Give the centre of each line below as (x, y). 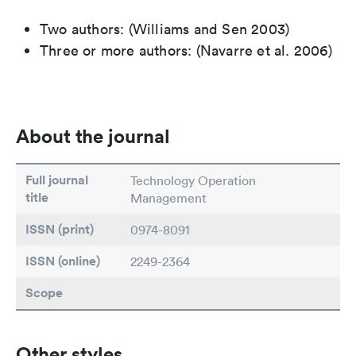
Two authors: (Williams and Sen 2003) (165, 29)
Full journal (57, 180)
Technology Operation (193, 181)
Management (168, 198)
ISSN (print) (60, 230)
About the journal (93, 136)
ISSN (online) (63, 261)
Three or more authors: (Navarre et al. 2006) (186, 51)
